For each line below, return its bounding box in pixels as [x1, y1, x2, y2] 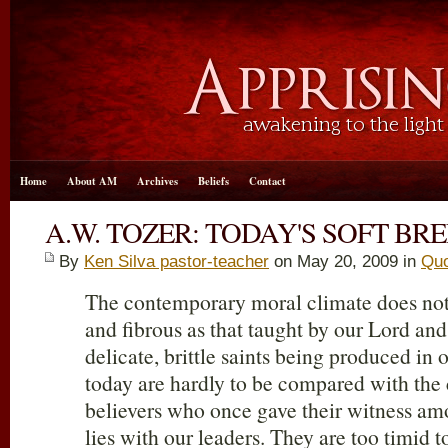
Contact [249, 173, 286, 189]
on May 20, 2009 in [269, 251, 421, 271]
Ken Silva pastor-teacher [84, 251, 269, 271]
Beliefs [198, 173, 229, 189]
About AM [67, 173, 117, 189]
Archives [137, 173, 178, 189]
